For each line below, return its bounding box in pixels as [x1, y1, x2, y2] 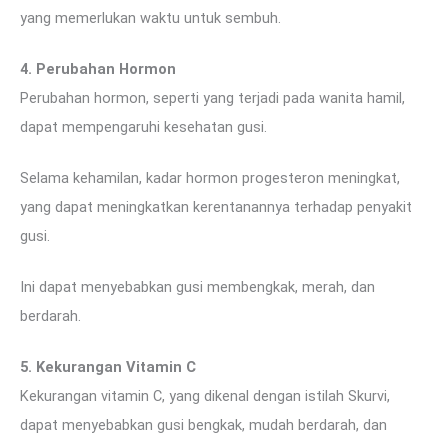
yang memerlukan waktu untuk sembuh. [20, 9, 281, 28]
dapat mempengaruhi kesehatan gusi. [20, 118, 267, 137]
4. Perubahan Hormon [20, 60, 176, 79]
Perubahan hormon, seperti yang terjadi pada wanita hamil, [20, 89, 405, 108]
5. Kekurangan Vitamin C [20, 357, 196, 376]
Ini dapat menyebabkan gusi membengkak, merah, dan [20, 277, 375, 296]
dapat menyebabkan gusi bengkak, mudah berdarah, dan [20, 415, 387, 434]
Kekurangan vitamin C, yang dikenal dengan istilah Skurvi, [20, 386, 390, 405]
